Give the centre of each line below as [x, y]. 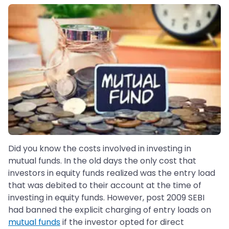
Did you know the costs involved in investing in [100, 149]
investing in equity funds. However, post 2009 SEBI [106, 198]
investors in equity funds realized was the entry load [112, 173]
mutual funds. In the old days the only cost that [102, 161]
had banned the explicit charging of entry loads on [110, 210]
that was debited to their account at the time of [105, 186]
